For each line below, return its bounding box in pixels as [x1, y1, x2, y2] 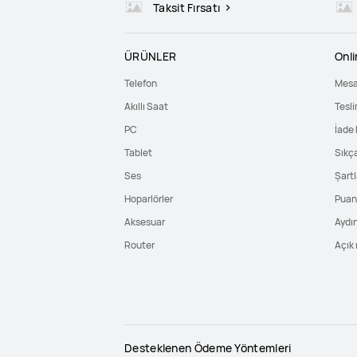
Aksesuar [124, 215, 165, 229]
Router [124, 238, 155, 252]
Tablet [124, 146, 152, 159]
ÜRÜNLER [124, 49, 177, 64]
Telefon [124, 76, 157, 90]
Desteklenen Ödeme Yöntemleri [124, 340, 292, 355]
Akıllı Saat [124, 100, 168, 113]
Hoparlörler [124, 192, 173, 206]
